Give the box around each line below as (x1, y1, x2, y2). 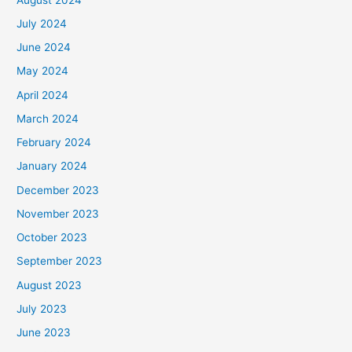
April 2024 (16, 88, 69, 101)
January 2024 (16, 159, 88, 173)
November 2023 (16, 207, 100, 220)
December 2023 (16, 183, 100, 196)
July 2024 (16, 16, 68, 30)
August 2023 (16, 278, 82, 291)
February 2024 (16, 136, 92, 149)
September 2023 (16, 255, 103, 268)
